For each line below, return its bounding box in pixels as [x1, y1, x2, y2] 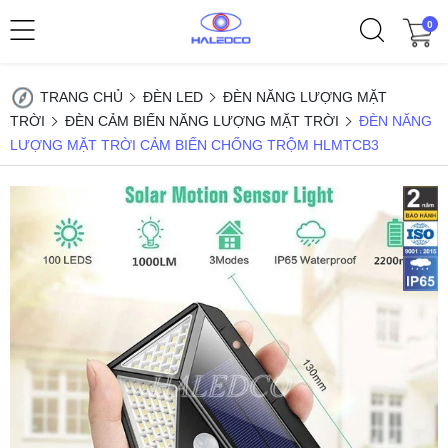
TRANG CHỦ [40, 89, 123, 105]
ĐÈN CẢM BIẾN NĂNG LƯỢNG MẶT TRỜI [65, 113, 339, 129]
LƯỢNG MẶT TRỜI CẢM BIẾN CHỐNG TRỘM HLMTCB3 [10, 137, 379, 153]
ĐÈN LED [143, 89, 203, 105]
